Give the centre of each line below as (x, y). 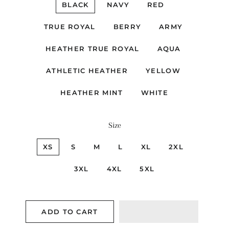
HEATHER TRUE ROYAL (93, 49)
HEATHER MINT (91, 93)
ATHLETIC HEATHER (87, 71)
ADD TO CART (70, 212)
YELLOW (163, 71)
